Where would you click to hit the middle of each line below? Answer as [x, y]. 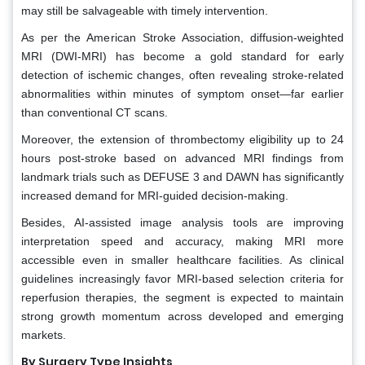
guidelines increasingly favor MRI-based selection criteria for [182, 278]
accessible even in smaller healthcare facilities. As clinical [182, 259]
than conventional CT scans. [95, 112]
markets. [44, 334]
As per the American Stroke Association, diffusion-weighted [182, 37]
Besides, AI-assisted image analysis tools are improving [182, 222]
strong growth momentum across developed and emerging [182, 316]
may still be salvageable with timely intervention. [145, 10]
